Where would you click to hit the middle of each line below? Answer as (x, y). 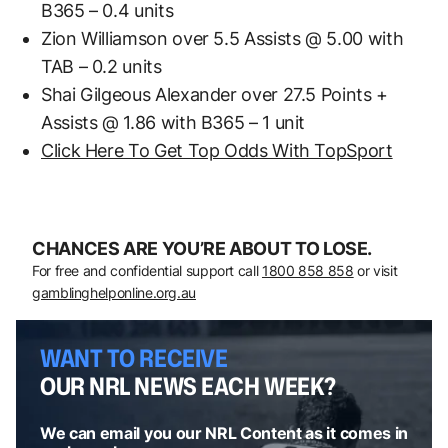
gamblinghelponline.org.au (114, 292)
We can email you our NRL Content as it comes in (224, 432)
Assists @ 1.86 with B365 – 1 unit (173, 122)
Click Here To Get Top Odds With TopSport (217, 150)
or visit (375, 270)
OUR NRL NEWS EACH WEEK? (188, 385)
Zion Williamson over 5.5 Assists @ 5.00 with (222, 38)
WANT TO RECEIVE (134, 357)
